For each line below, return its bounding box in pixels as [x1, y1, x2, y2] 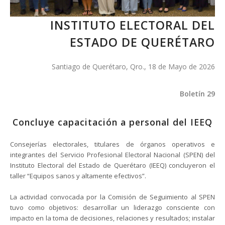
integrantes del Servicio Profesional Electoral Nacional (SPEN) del [10, 150, 215, 160]
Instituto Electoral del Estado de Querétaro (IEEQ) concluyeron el [10, 161, 215, 170]
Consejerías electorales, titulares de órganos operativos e [10, 140, 215, 149]
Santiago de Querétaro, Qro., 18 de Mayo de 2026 [52, 61, 215, 71]
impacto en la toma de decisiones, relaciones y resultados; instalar [10, 213, 215, 223]
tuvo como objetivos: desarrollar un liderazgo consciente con [10, 203, 215, 212]
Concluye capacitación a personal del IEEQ [13, 116, 212, 128]
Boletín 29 [180, 88, 215, 98]
